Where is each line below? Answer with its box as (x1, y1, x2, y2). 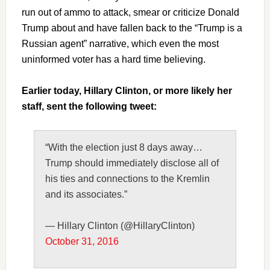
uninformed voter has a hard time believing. (21, 54, 206, 64)
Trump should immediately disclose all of (45, 158, 219, 168)
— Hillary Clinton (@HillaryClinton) (45, 221, 195, 231)
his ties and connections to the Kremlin (45, 174, 210, 184)
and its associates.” (45, 189, 127, 199)
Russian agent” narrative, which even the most (21, 39, 219, 49)
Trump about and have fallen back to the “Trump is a (21, 23, 242, 33)
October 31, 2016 (45, 236, 119, 246)
